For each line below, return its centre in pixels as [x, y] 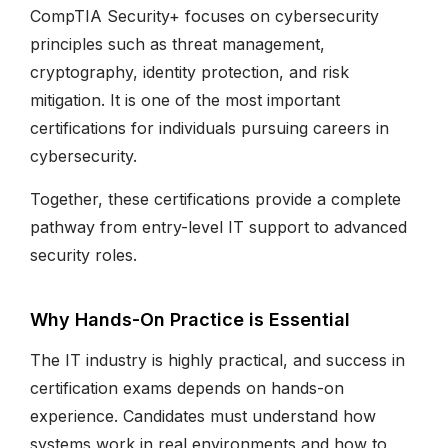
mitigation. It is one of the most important [185, 99]
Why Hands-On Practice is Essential [190, 319]
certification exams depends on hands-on [187, 387]
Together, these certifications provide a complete [215, 198]
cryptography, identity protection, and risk [189, 71]
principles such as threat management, [177, 43]
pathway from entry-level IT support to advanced [218, 226]
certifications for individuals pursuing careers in [209, 127]
